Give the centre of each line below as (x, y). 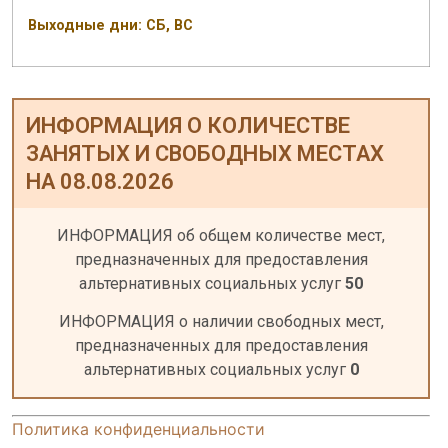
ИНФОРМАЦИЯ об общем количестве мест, (221, 235)
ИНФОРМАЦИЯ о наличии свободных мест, (221, 322)
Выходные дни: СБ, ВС (110, 26)
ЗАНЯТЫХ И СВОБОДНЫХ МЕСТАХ (205, 153)
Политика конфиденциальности (138, 428)
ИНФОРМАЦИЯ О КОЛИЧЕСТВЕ (188, 125)
